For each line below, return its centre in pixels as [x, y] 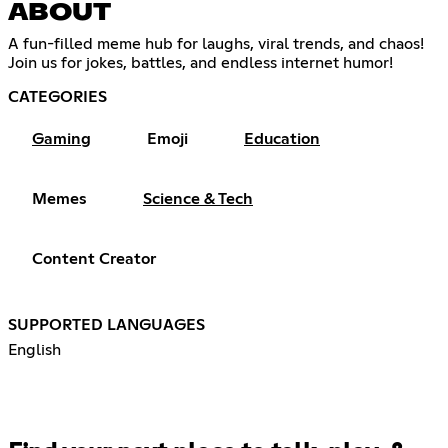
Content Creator [94, 258]
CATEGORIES [57, 96]
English [34, 349]
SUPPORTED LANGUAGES [106, 324]
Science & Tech [198, 198]
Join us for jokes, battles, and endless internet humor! [200, 62]
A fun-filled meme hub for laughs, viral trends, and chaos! [216, 43]
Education [282, 138]
